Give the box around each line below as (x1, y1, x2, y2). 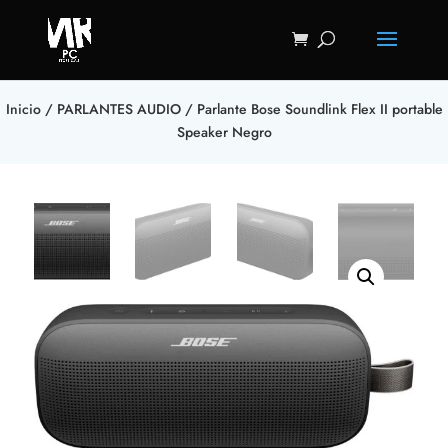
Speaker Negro (176, 122, 272, 142)
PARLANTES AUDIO (56, 99, 181, 119)
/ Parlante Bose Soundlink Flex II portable (180, 99, 443, 119)
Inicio (5, 99, 41, 119)
